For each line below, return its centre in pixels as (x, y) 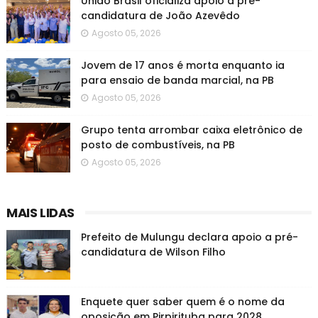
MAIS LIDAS (40, 213)
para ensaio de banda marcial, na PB (177, 80)
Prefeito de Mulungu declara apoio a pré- (189, 237)
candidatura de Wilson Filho (153, 252)
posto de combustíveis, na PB (158, 145)
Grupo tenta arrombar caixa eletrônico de (191, 130)
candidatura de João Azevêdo (160, 16)
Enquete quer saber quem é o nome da (182, 302)
